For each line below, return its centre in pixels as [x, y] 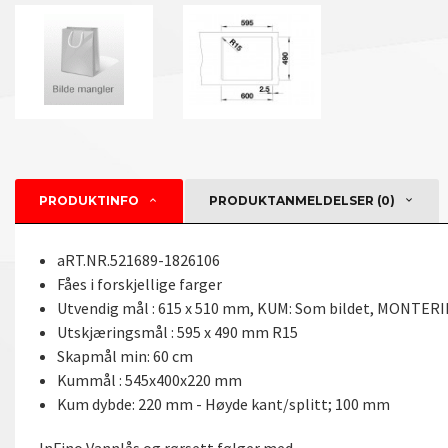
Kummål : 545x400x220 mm [149, 379]
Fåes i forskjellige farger [139, 283]
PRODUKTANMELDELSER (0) [302, 200]
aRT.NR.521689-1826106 [138, 259]
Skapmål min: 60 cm [126, 355]
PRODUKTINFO [89, 200]
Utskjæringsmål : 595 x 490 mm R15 [177, 331]
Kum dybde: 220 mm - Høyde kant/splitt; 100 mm [223, 403]
